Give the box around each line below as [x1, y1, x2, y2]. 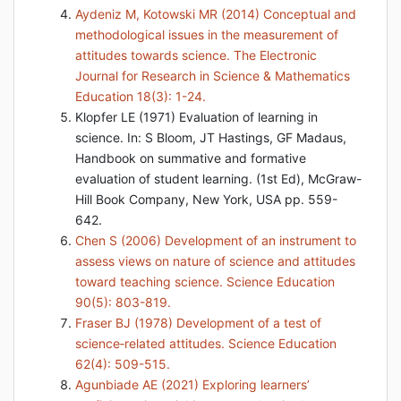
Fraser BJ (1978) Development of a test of [75, 315, 321, 330]
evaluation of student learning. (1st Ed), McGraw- [75, 171, 362, 186]
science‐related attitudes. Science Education [75, 336, 337, 351]
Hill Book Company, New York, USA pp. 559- [75, 192, 337, 207]
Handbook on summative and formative [75, 150, 306, 166]
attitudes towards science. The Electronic [75, 47, 317, 63]
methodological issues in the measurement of [75, 27, 338, 42]
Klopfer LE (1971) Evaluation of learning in [75, 109, 318, 124]
